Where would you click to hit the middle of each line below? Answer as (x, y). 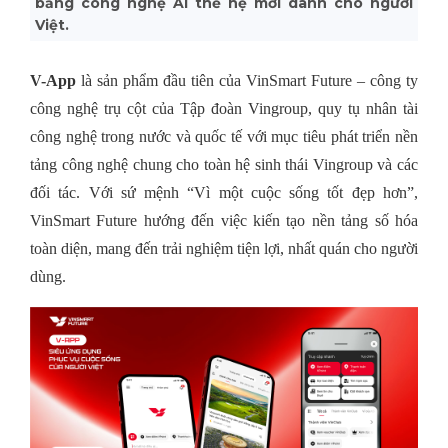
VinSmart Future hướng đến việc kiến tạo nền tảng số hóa (224, 220)
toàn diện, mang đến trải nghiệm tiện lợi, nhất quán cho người (224, 248)
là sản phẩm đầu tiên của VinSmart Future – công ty (247, 80)
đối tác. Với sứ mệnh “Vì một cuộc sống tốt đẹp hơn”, (224, 192)
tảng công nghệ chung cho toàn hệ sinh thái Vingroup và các (224, 164)
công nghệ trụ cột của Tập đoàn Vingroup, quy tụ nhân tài (224, 108)
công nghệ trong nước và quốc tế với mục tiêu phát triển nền (224, 136)
